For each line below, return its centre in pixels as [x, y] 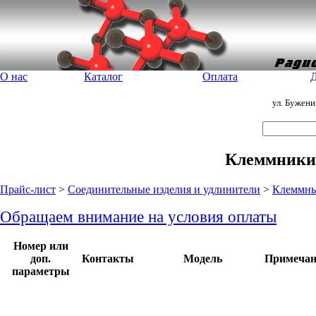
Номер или [41, 246]
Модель [203, 259]
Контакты [108, 259]
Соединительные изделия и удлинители [164, 189]
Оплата [220, 77]
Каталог [103, 77]
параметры [41, 271]
